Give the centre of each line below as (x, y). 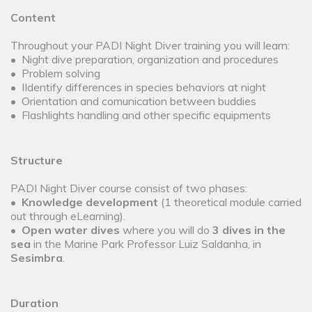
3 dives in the (249, 230)
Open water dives (71, 230)
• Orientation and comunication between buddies (133, 101)
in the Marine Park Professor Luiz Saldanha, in (146, 244)
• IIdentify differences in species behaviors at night (138, 87)
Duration (34, 303)
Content (33, 18)
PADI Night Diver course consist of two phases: (129, 188)
